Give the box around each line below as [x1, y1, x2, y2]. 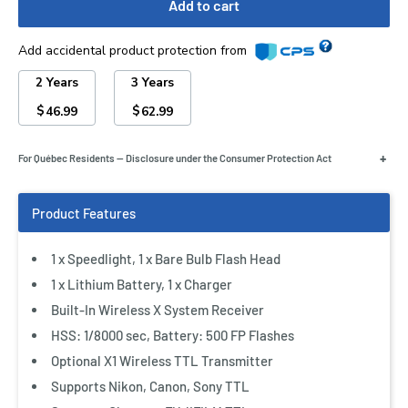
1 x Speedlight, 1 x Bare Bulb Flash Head [51, 250, 280, 267]
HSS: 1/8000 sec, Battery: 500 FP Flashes [51, 327, 294, 343]
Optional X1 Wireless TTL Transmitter [51, 352, 273, 369]
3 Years [131, 74, 175, 91]
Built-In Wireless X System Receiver [51, 301, 264, 318]
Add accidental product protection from [18, 42, 250, 59]
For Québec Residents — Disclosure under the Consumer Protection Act [18, 152, 331, 164]
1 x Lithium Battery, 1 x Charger [51, 276, 232, 292]
